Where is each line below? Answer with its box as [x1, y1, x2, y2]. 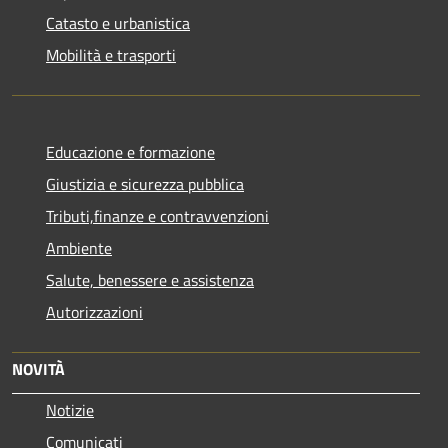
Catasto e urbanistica [46, 10, 190, 35]
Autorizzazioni [46, 299, 143, 324]
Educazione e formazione [46, 139, 215, 164]
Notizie [46, 397, 94, 422]
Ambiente [46, 235, 112, 260]
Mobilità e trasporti [46, 42, 176, 67]
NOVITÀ [12, 356, 65, 381]
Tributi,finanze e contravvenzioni [46, 203, 269, 228]
